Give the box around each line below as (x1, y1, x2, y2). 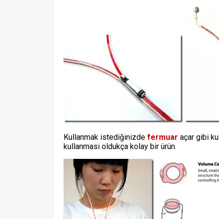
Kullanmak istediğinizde (64, 132, 147, 142)
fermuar (147, 132, 178, 142)
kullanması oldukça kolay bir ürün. (64, 142, 176, 151)
